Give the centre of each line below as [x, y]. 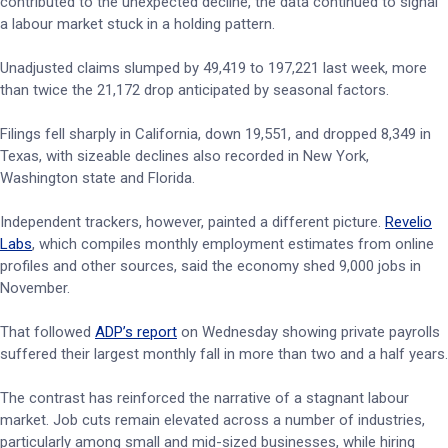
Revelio [408, 222]
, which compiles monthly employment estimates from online [233, 244]
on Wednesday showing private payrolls [308, 332]
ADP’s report [136, 332]
